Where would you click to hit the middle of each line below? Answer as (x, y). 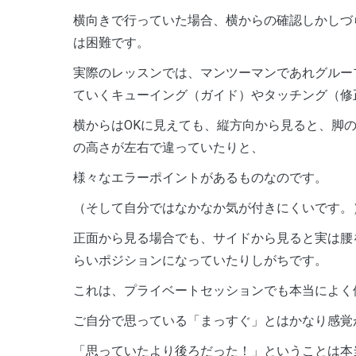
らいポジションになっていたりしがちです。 (200, 260)
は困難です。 (111, 42)
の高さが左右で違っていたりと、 (168, 147)
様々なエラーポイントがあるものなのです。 (200, 177)
